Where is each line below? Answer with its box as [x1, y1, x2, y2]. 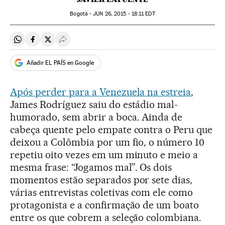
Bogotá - [70, 11, 93, 17]
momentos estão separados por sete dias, [10, 174, 193, 186]
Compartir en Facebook [32, 38, 114, 48]
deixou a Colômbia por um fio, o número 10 [10, 136, 205, 148]
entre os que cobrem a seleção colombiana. [10, 211, 202, 223]
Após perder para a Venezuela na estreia [10, 86, 191, 98]
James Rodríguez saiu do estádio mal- [10, 98, 178, 110]
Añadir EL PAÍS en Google [27, 59, 94, 66]
